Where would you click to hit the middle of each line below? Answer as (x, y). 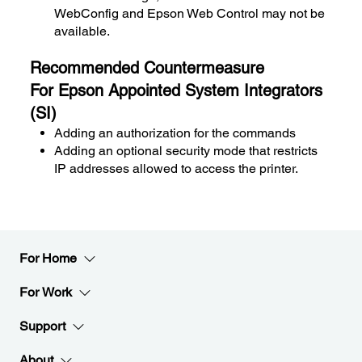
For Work (46, 292)
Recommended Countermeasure (147, 67)
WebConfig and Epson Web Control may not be (190, 13)
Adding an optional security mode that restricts (186, 150)
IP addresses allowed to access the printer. (177, 168)
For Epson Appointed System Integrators (177, 90)
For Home (48, 258)
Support (42, 326)
